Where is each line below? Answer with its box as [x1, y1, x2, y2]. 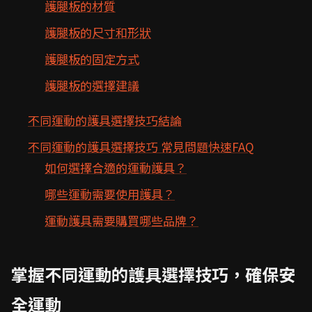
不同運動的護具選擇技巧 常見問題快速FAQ [28, 138, 254, 155]
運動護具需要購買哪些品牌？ [45, 212, 198, 229]
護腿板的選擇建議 [45, 77, 139, 94]
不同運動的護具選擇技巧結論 [28, 111, 182, 129]
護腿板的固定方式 [45, 50, 139, 68]
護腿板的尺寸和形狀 [45, 24, 151, 41]
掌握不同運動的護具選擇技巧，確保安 [11, 262, 295, 286]
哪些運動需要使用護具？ [45, 185, 175, 203]
